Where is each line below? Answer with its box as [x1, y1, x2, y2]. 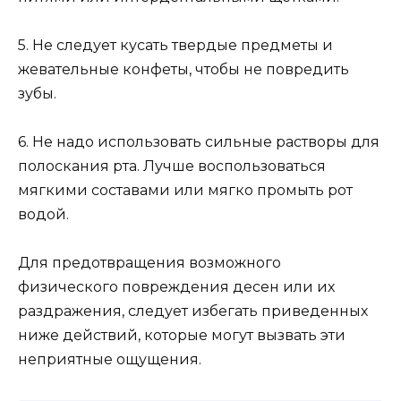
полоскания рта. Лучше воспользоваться [18, 158, 326, 175]
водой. [18, 206, 69, 224]
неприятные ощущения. [18, 351, 201, 369]
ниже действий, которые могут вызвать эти [18, 327, 346, 345]
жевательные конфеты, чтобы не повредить [18, 60, 349, 78]
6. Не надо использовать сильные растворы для [18, 133, 380, 151]
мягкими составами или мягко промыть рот [18, 182, 353, 200]
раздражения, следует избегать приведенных [18, 303, 368, 320]
